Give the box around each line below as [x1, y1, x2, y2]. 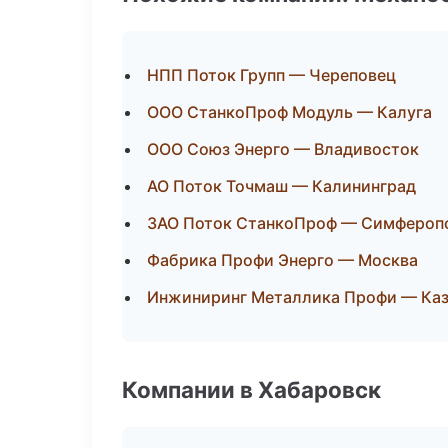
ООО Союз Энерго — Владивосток [147, 139, 419, 159]
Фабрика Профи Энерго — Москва [147, 250, 418, 270]
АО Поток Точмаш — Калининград [147, 176, 416, 196]
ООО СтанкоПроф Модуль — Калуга [147, 102, 432, 122]
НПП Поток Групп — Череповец [147, 65, 396, 85]
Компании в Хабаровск [122, 376, 381, 403]
